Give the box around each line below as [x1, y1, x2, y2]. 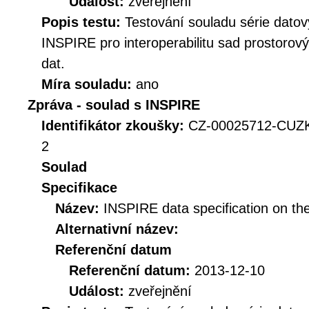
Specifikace [41, 180, 117, 195]
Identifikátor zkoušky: [41, 118, 188, 133]
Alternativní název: [55, 221, 179, 237]
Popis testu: [41, 14, 125, 30]
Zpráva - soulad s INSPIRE [28, 97, 200, 112]
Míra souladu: [41, 77, 136, 92]
